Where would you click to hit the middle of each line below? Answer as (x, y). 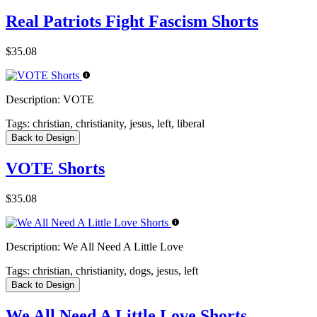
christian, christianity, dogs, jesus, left (114, 270)
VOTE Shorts (55, 169)
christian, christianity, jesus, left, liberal (117, 124)
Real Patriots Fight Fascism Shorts (132, 22)
